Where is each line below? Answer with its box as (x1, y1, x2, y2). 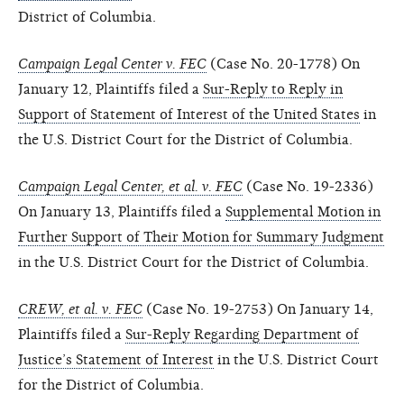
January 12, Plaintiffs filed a (18, 80, 203, 97)
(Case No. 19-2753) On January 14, (142, 300, 373, 317)
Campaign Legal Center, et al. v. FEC (18, 178, 243, 195)
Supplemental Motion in (225, 203, 381, 220)
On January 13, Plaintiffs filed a (18, 203, 225, 220)
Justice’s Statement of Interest (18, 351, 214, 368)
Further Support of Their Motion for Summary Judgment (18, 228, 384, 245)
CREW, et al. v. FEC (18, 300, 142, 317)
